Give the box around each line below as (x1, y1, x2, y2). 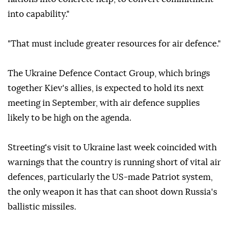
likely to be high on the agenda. (8, 113, 131, 123)
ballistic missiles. (8, 202, 76, 212)
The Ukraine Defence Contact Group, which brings (8, 69, 210, 78)
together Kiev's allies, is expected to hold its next (8, 84, 204, 93)
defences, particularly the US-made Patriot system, (8, 173, 213, 182)
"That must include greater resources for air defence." (8, 39, 221, 49)
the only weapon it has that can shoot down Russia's (8, 188, 217, 197)
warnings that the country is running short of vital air (8, 158, 221, 167)
